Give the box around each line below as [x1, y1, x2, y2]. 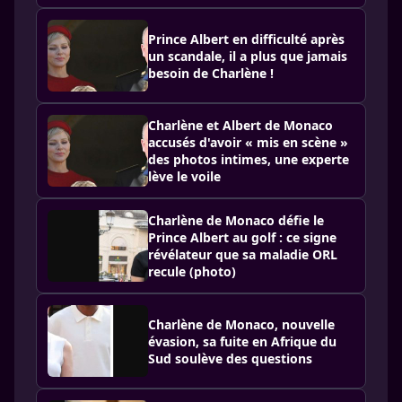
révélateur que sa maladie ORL [148, 246, 337, 263]
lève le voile [148, 168, 221, 185]
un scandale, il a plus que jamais [148, 47, 347, 65]
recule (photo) [148, 263, 236, 280]
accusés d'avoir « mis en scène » [148, 134, 348, 151]
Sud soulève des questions [148, 349, 312, 367]
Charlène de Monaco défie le [148, 212, 324, 229]
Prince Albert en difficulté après [148, 30, 345, 48]
